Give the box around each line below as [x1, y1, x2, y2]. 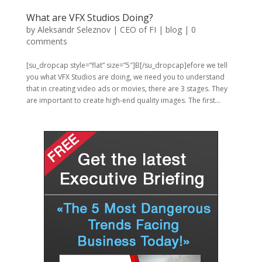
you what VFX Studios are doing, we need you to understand [26, 71, 225, 82]
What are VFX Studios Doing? [26, 11, 153, 24]
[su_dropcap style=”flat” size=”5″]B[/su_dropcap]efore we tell [26, 60, 227, 70]
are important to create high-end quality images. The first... [26, 95, 220, 105]
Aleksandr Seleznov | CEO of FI [37, 23, 156, 35]
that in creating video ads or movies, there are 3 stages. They [26, 83, 227, 94]
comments [26, 35, 67, 47]
